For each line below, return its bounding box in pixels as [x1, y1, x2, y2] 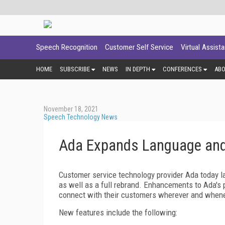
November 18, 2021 [44, 104, 98, 113]
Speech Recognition [36, 43, 97, 52]
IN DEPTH [126, 65, 150, 73]
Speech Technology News [44, 113, 118, 121]
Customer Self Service [105, 43, 173, 52]
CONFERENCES [163, 65, 202, 73]
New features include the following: [59, 207, 177, 217]
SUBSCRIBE [60, 65, 90, 73]
